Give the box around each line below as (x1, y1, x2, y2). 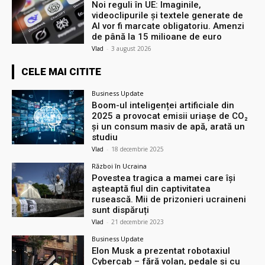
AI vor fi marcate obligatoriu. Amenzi (92, 21, 245, 32)
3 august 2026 (111, 44, 152, 53)
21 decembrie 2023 (111, 218, 164, 227)
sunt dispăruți (92, 205, 150, 216)
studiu (92, 132, 118, 143)
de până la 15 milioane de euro (92, 31, 222, 43)
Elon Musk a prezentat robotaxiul (92, 245, 231, 257)
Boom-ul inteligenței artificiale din (92, 100, 235, 111)
